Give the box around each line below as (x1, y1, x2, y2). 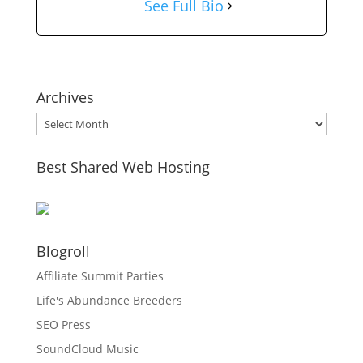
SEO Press (36, 317, 91, 333)
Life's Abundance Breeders (36, 293, 182, 309)
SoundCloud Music (36, 341, 139, 357)
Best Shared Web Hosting (36, 157, 210, 177)
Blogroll (36, 241, 90, 262)
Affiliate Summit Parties (36, 268, 164, 284)
